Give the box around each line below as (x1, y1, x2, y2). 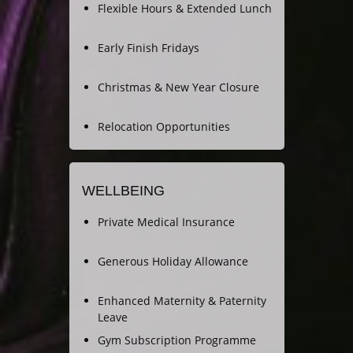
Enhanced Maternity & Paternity (97, 293, 266, 309)
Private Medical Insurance (97, 214, 235, 230)
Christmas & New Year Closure (97, 80, 259, 95)
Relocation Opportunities (97, 119, 230, 135)
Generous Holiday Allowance (97, 254, 248, 269)
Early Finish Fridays (97, 40, 199, 56)
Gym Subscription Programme (97, 333, 256, 348)
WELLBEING (81, 183, 165, 199)
